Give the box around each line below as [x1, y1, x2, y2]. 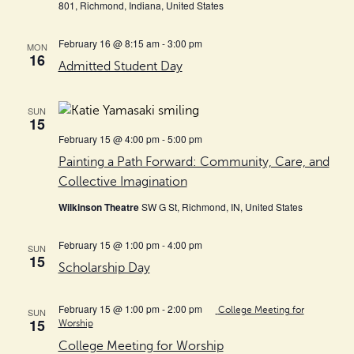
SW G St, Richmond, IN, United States [141, 199, 303, 213]
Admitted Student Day [58, 58, 183, 73]
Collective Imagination [58, 174, 187, 189]
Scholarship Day [58, 260, 150, 275]
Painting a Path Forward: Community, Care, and [58, 154, 330, 169]
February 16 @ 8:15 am [58, 36, 160, 50]
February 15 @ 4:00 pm [58, 131, 160, 145]
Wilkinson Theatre [58, 199, 141, 214]
